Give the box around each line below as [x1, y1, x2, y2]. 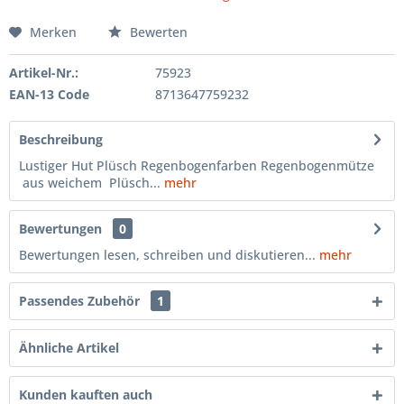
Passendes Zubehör [19, 292, 143, 309]
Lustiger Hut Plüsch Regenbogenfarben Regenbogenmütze [19, 157, 374, 174]
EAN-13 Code [9, 86, 89, 103]
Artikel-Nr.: [9, 64, 78, 81]
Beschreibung [19, 131, 103, 148]
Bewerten [126, 23, 188, 41]
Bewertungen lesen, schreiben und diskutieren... [19, 246, 316, 263]
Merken [30, 23, 77, 41]
